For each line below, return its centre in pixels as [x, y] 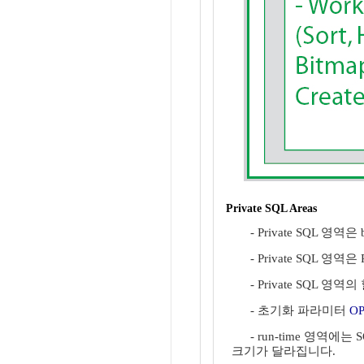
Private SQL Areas [271, 208]
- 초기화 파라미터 [297, 310]
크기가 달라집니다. [284, 351]
